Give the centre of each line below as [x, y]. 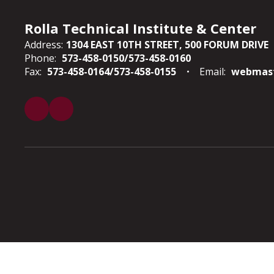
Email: [213, 72]
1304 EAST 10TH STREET [123, 45]
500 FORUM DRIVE [227, 45]
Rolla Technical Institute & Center [140, 28]
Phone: [40, 58]
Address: [44, 45]
